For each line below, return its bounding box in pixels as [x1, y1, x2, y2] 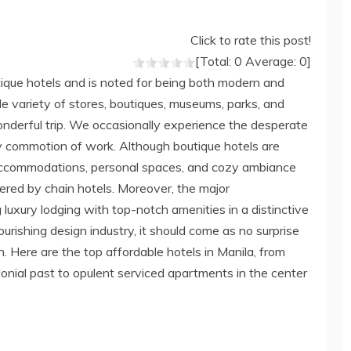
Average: [242, 52, 299, 69]
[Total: [195, 52, 234, 69]
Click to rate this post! [190, 31, 311, 48]
